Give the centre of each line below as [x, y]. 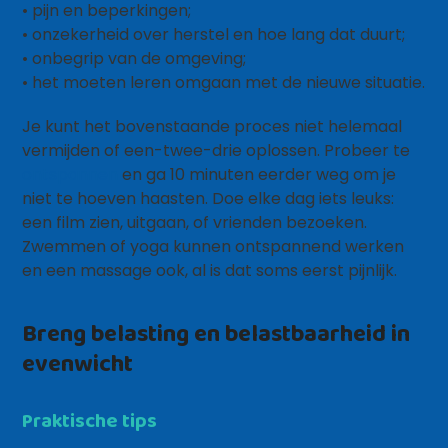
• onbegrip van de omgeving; [134, 58]
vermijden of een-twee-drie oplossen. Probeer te [216, 150]
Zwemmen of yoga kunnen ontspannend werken [213, 246]
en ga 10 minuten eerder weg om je [257, 174]
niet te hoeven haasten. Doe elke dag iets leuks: [208, 198]
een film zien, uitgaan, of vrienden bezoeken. [195, 222]
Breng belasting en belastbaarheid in [216, 332]
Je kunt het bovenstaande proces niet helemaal [212, 126]
